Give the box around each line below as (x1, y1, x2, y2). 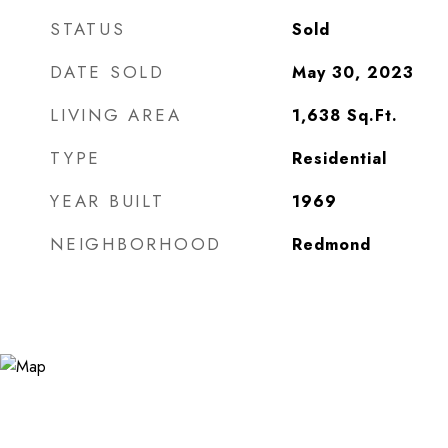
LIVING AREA (50, 103, 182, 127)
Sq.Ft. (346, 104, 398, 127)
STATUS (50, 17, 126, 41)
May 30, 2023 (291, 61, 414, 84)
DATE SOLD (50, 60, 165, 84)
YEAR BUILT (50, 189, 165, 213)
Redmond (291, 233, 371, 256)
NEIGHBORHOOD (50, 232, 222, 256)
